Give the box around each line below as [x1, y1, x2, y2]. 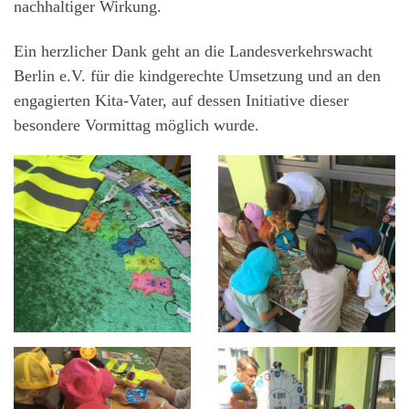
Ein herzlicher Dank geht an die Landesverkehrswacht [14, 42, 372, 61]
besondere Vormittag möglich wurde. [14, 116, 259, 135]
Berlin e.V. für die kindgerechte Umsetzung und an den [14, 67, 381, 86]
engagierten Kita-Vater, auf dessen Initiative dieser [14, 91, 349, 110]
